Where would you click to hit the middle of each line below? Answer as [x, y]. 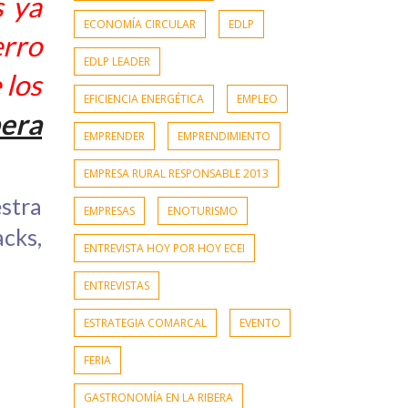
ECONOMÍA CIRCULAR [140, 25]
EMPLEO [257, 99]
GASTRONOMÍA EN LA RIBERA [158, 398]
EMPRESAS [109, 211]
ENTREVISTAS [117, 286]
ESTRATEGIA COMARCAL [145, 323]
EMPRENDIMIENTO [224, 137]
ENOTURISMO [203, 211]
